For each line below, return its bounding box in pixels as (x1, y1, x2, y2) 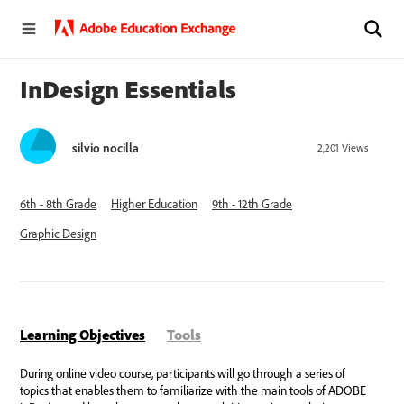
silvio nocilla (72, 140, 139, 156)
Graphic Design (20, 225, 96, 242)
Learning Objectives (20, 326, 145, 344)
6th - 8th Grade (20, 196, 96, 212)
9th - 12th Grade (212, 196, 292, 212)
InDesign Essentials (20, 73, 236, 105)
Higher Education (111, 196, 197, 212)
